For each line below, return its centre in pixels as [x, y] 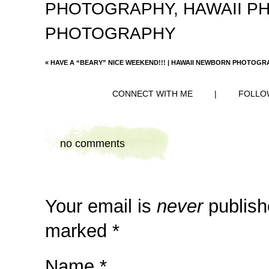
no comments [92, 144]
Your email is [101, 206]
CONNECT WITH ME [153, 94]
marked [79, 231]
